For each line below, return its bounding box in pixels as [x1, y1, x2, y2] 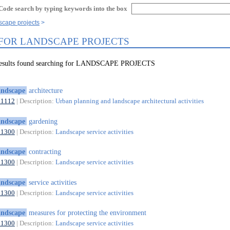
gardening [26, 117, 57, 125]
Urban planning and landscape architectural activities [55, 97, 204, 105]
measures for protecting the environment [26, 208, 146, 217]
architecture [26, 86, 63, 95]
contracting [26, 147, 61, 156]
